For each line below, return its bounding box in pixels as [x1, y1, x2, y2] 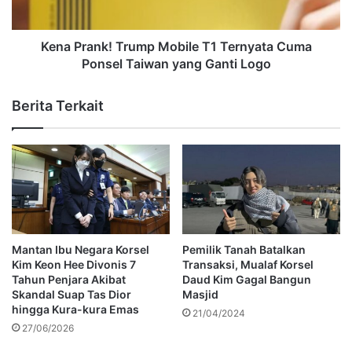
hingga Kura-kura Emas [12, 302, 139, 316]
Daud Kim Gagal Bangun [182, 272, 311, 286]
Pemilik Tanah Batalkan [182, 242, 306, 256]
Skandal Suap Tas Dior [12, 287, 131, 301]
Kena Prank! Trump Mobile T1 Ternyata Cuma [40, 38, 312, 55]
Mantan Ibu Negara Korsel [12, 242, 149, 256]
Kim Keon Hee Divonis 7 [12, 257, 136, 271]
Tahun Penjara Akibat [12, 272, 126, 286]
